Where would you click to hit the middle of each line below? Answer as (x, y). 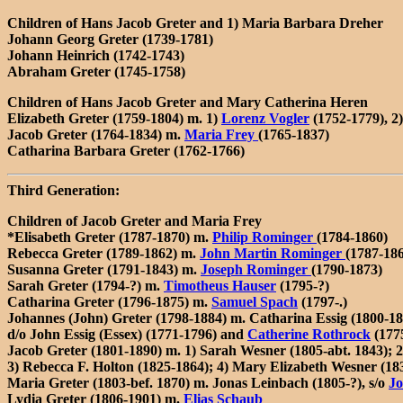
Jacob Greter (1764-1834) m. (96, 134)
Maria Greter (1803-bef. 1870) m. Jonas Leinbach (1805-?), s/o (198, 382)
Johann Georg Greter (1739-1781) (110, 39)
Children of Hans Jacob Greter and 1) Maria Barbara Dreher (195, 22)
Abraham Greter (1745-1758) (96, 71)
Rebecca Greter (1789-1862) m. (103, 253)
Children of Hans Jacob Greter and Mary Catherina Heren (188, 102)
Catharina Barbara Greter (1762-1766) (126, 150)
